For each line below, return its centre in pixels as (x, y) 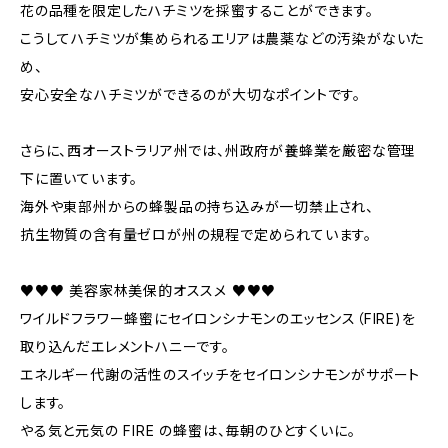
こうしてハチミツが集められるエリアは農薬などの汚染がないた (222, 38)
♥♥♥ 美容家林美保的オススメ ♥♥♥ (148, 290)
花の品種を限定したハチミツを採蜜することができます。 (197, 10)
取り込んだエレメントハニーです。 (125, 346)
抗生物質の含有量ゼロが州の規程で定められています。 (196, 234)
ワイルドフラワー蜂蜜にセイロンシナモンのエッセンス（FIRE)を (218, 318)
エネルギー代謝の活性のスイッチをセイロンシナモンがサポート (220, 374)
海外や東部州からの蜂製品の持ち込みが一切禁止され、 (197, 206)
